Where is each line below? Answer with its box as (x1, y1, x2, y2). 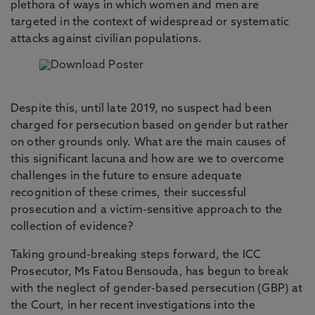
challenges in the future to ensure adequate (11, 171, 242, 182)
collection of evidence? (11, 221, 133, 233)
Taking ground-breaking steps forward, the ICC (11, 250, 262, 261)
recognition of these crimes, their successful (11, 188, 247, 199)
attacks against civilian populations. (11, 34, 202, 45)
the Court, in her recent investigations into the (11, 300, 255, 311)
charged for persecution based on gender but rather (11, 120, 289, 131)
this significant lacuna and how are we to (11, 154, 228, 165)
